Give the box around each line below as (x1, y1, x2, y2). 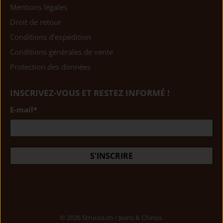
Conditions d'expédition (10, 32, 91, 42)
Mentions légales (10, 2, 67, 12)
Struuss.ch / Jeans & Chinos (82, 213, 162, 222)
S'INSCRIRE (90, 150, 133, 161)
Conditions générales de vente (10, 47, 113, 57)
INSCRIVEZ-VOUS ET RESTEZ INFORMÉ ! (10, 87, 170, 99)
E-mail (10, 105, 33, 115)
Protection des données (10, 62, 91, 72)
